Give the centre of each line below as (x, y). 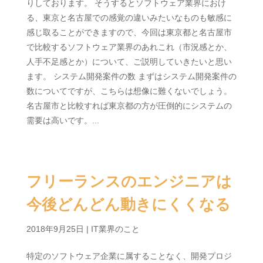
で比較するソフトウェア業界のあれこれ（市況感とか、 (129, 47)
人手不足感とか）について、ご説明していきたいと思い (129, 62)
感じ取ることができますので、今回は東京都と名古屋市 (129, 32)
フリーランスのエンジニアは (129, 181)
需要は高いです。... (63, 120)
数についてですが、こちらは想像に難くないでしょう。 (129, 91)
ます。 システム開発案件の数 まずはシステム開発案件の (131, 76)
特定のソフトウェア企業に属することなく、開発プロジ (129, 256)
